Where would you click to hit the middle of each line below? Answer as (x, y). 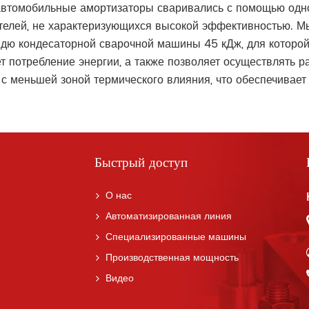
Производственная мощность (172, 258)
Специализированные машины (176, 238)
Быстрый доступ (141, 163)
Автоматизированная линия (168, 217)
